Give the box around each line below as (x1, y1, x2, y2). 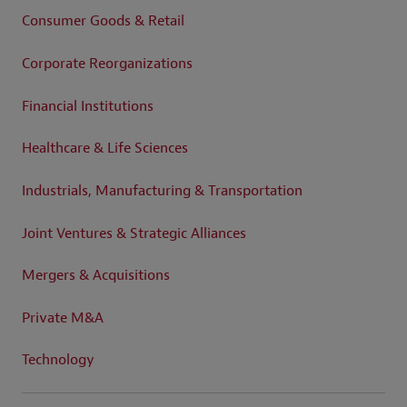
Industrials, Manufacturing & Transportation (22, 181, 303, 200)
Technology (22, 351, 94, 370)
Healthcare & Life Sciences (22, 139, 188, 158)
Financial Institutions (22, 96, 154, 115)
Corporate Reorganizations (22, 55, 193, 73)
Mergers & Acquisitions (22, 266, 170, 285)
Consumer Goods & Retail (22, 12, 184, 31)
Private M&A (22, 308, 104, 327)
